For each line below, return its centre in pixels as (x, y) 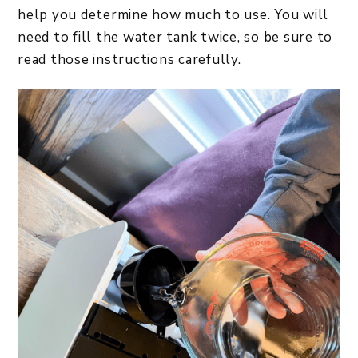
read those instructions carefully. (131, 59)
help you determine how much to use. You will (173, 14)
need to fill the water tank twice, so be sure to (175, 37)
